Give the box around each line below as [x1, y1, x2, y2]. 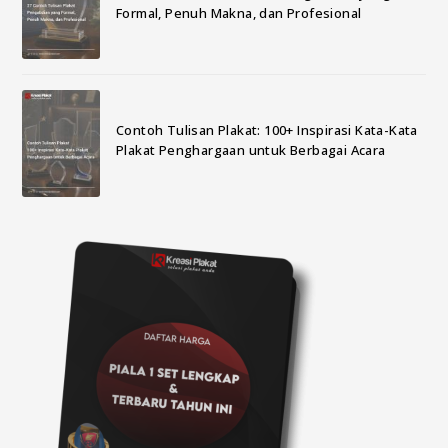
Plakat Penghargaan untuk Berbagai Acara [115, 141, 386, 160]
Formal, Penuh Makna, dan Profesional [115, 3, 362, 22]
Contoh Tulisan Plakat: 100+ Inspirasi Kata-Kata [115, 121, 418, 140]
